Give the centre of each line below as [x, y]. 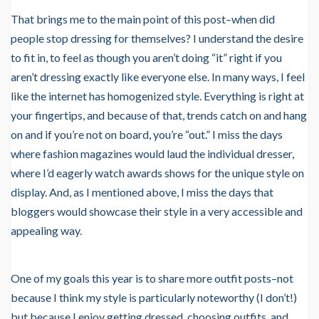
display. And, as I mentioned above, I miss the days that [142, 192]
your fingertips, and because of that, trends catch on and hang [159, 115]
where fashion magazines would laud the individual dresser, [152, 154]
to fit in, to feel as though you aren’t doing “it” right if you [146, 58]
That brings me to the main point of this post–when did [143, 19]
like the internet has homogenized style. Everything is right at [157, 96]
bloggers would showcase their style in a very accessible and [157, 211]
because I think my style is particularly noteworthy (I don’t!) [154, 298]
